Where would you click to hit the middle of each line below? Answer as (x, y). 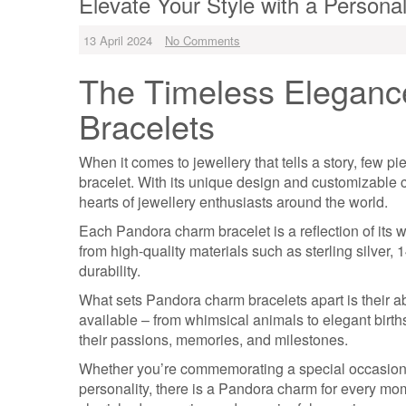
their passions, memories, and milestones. (213, 339)
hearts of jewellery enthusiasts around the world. (233, 202)
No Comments (203, 40)
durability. (110, 271)
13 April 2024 (118, 40)
